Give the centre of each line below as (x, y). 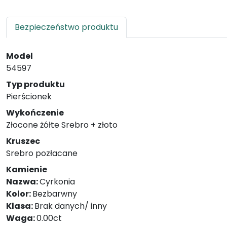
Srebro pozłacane (42, 153)
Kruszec (23, 141)
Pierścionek (29, 97)
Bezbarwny (55, 194)
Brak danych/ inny (71, 206)
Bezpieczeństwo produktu (66, 27)
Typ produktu (35, 84)
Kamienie (27, 169)
